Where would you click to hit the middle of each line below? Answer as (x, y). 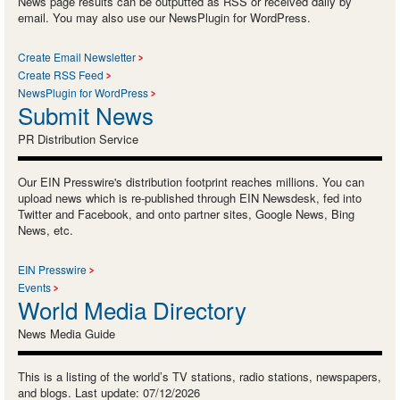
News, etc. (46, 230)
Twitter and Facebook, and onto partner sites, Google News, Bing (186, 214)
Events (34, 287)
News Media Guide (67, 334)
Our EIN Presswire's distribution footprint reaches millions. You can (191, 182)
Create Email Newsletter (77, 57)
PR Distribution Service (78, 139)
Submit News (86, 115)
